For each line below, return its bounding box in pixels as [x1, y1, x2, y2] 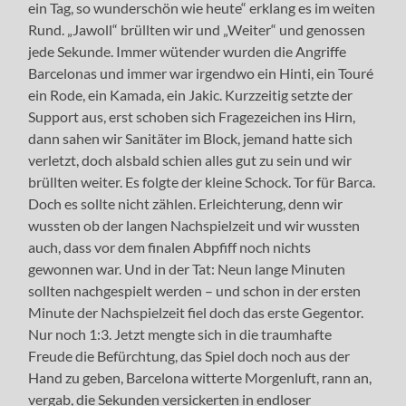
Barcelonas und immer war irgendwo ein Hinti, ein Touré [28, 63, 374, 82]
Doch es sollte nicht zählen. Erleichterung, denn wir [28, 194, 343, 212]
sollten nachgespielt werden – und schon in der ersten [28, 281, 362, 299]
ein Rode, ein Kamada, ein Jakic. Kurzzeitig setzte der [28, 85, 353, 103]
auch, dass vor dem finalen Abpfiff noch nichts [28, 237, 312, 256]
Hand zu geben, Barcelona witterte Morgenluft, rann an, [28, 368, 372, 386]
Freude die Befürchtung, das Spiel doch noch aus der [28, 346, 351, 364]
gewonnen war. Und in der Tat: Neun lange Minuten [28, 259, 346, 277]
